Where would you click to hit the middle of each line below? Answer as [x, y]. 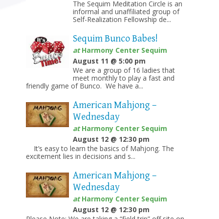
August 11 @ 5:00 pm [109, 61]
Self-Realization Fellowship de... [122, 20]
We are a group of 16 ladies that [124, 70]
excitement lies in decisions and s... [80, 156]
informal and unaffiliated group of [126, 12]
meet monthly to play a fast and [123, 78]
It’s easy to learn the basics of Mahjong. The [100, 149]
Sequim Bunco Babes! [115, 39]
